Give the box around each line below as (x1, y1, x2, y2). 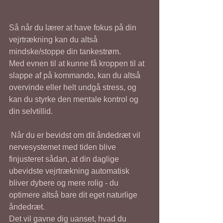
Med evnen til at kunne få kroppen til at (9, 59, 146, 68)
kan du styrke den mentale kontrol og (9, 95, 140, 104)
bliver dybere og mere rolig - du (9, 178, 120, 187)
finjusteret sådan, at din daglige (9, 154, 121, 163)
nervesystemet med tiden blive (9, 142, 118, 151)
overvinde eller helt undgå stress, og (9, 83, 138, 92)
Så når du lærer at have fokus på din (9, 23, 138, 32)
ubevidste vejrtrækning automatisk (9, 166, 131, 175)
